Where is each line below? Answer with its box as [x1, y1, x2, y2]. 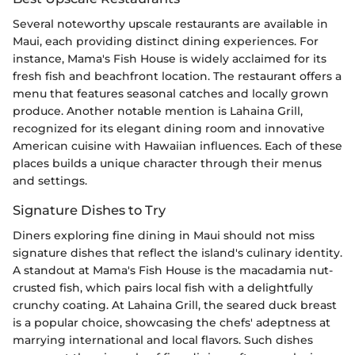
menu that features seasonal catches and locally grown [13, 86, 329, 101]
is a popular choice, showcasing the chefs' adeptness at [13, 315, 330, 330]
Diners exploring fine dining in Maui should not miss [13, 228, 315, 243]
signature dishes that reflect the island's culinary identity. [13, 246, 342, 261]
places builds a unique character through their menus [13, 156, 322, 171]
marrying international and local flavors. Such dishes [13, 333, 313, 348]
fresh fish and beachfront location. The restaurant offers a [13, 69, 342, 84]
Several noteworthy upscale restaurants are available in [13, 17, 328, 32]
